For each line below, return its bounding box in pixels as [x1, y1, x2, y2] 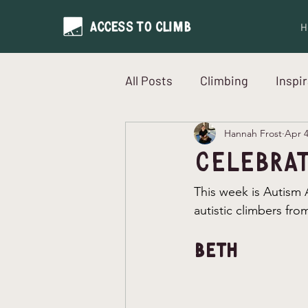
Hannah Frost [224, 126, 282, 140]
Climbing [200, 72, 248, 88]
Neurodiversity [153, 127, 234, 143]
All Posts [125, 72, 173, 88]
